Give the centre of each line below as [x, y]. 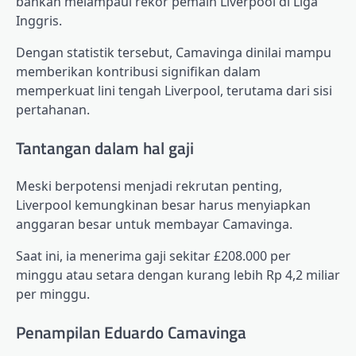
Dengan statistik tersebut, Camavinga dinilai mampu [174, 52]
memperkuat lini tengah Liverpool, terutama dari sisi [174, 90]
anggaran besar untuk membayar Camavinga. [154, 224]
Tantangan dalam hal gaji [105, 147]
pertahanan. [53, 109]
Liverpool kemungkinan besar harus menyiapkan [163, 205]
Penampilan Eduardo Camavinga [131, 333]
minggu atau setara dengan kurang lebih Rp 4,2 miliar [178, 275]
